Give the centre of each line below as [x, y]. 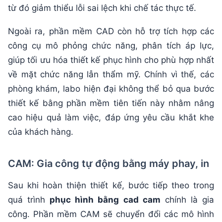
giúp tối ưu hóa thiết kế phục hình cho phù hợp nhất [111, 60]
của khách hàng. [41, 132]
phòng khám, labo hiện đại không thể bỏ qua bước [111, 88]
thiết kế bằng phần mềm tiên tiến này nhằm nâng [111, 103]
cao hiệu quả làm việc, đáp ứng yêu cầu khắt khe [111, 117]
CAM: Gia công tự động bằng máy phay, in [109, 163]
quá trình [29, 199]
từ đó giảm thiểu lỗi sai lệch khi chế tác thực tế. [102, 8]
